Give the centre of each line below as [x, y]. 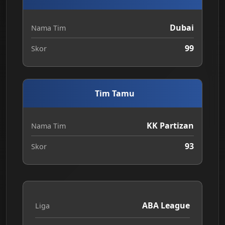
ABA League [166, 205]
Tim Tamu [115, 93]
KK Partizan [170, 126]
